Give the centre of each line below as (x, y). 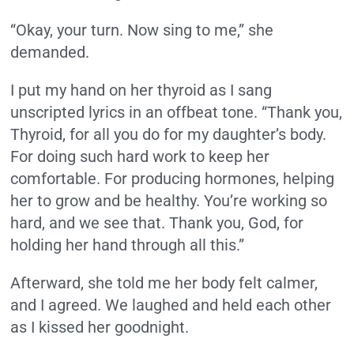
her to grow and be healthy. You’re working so (169, 201)
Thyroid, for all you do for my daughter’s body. (169, 135)
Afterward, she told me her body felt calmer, (164, 283)
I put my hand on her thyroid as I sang (141, 90)
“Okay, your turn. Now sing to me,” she (142, 30)
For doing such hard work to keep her (140, 157)
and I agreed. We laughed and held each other (171, 305)
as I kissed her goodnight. (102, 328)
